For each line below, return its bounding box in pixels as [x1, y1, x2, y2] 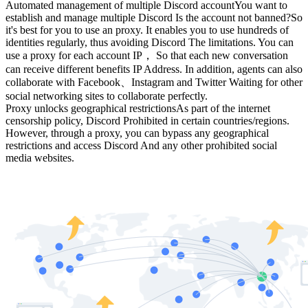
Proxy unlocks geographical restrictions [5, 102, 176, 114]
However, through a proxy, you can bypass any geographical [5, 127, 269, 139]
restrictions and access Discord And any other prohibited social [5, 140, 277, 151]
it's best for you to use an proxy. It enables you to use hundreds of [5, 24, 289, 36]
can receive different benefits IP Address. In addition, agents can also [5, 63, 302, 75]
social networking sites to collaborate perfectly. [5, 90, 208, 102]
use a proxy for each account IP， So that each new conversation [5, 49, 288, 61]
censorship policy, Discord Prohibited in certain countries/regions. [5, 115, 289, 126]
